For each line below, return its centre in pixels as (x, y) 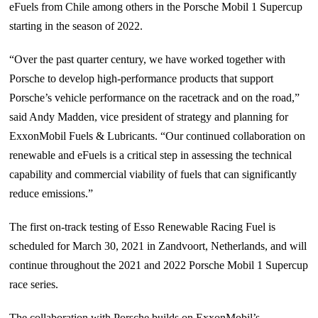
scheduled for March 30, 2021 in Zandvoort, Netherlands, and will (158, 246)
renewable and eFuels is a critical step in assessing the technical (151, 155)
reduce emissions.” (51, 193)
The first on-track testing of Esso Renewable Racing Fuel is (143, 226)
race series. (35, 284)
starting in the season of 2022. (76, 26)
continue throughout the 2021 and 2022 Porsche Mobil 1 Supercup (159, 265)
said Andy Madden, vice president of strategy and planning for (149, 116)
